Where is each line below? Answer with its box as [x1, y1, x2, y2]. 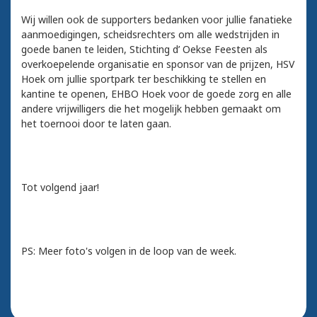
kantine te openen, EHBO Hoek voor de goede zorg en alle [21, 87, 292, 101]
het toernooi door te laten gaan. [21, 117, 171, 131]
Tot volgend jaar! [21, 180, 99, 195]
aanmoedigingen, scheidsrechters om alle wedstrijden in [21, 28, 279, 42]
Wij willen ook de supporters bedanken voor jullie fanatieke [21, 13, 292, 27]
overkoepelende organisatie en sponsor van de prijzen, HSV [21, 57, 294, 71]
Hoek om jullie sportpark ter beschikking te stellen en [21, 72, 266, 86]
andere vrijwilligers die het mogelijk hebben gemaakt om [21, 102, 281, 116]
